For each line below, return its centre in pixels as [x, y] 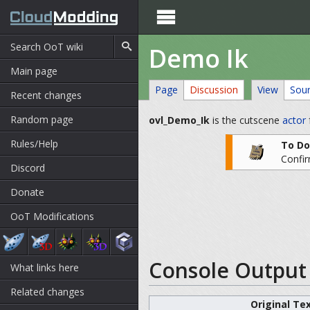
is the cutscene [246, 120]
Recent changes [46, 95]
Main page [34, 71]
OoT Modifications [52, 216]
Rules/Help [34, 144]
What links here [45, 267]
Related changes [47, 292]
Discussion [214, 90]
